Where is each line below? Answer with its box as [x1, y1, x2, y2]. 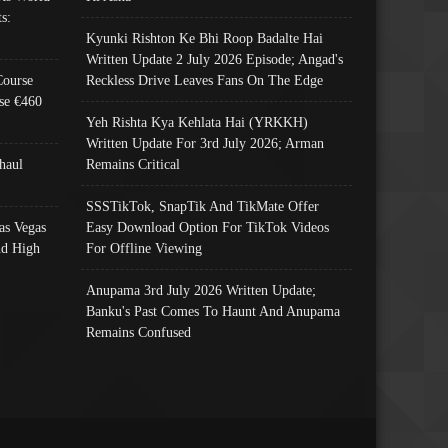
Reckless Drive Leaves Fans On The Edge [86, 71, 324, 88]
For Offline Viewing [86, 239, 203, 256]
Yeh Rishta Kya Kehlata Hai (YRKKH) [86, 113, 309, 130]
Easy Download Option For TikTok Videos [86, 218, 330, 235]
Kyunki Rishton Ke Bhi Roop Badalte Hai [86, 29, 324, 46]
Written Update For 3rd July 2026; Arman [86, 134, 325, 151]
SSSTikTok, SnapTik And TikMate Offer [86, 197, 320, 214]
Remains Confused [86, 323, 192, 340]
